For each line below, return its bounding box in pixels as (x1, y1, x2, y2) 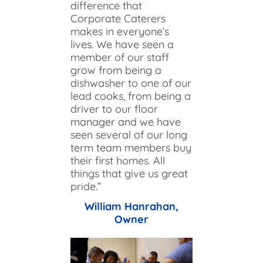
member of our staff (70, 50, 169, 64)
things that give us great (70, 166, 188, 180)
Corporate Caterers (70, 11, 166, 25)
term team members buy (70, 140, 191, 154)
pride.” (70, 179, 101, 193)
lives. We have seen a (70, 37, 174, 51)
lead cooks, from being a (70, 89, 191, 103)
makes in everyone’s (70, 24, 169, 38)
